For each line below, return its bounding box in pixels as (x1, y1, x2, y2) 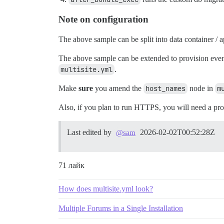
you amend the (93, 84, 143, 93)
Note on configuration (58, 14, 148, 25)
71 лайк (58, 161, 84, 170)
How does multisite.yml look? (58, 184, 153, 193)
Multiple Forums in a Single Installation (58, 204, 183, 213)
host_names (145, 84, 185, 93)
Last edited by (67, 128, 113, 137)
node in (187, 84, 215, 93)
